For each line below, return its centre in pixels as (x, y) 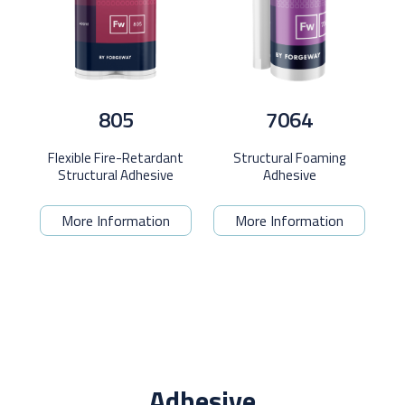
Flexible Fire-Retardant (116, 158)
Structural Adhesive (116, 175)
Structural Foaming (289, 158)
